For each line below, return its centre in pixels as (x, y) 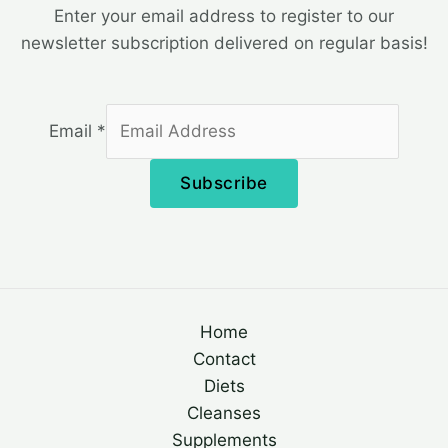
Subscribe (224, 182)
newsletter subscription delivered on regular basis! (224, 42)
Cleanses (224, 412)
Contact (224, 358)
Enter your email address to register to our (224, 15)
